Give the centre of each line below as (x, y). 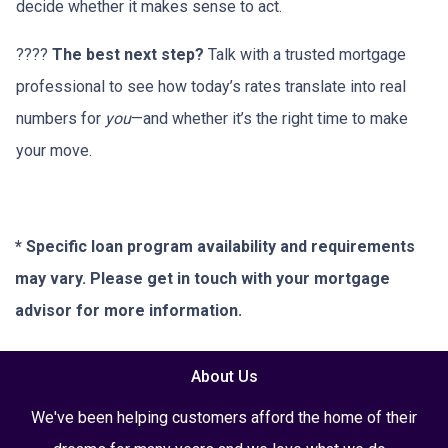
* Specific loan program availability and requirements (215, 246)
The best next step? (128, 54)
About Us (224, 376)
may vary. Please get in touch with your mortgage (202, 278)
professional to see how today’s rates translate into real (211, 86)
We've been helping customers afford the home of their (224, 417)
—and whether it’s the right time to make (269, 118)
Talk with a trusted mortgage (305, 54)
